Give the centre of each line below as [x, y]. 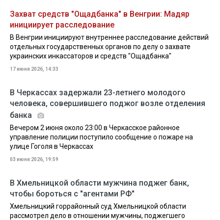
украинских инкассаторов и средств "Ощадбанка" [91, 56]
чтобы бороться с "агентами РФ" [72, 194]
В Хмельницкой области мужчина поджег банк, [99, 183]
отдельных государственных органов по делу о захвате [100, 47]
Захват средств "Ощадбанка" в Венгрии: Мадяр [100, 14]
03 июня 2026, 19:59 [34, 159]
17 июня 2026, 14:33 [34, 69]
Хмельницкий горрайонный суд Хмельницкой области [98, 206]
